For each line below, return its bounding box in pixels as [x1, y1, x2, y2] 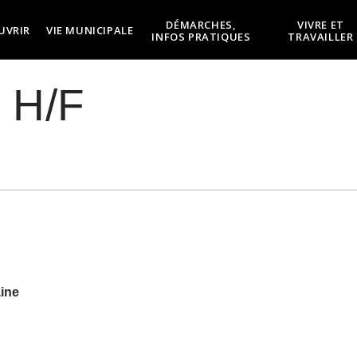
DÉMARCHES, [166, 17, 237, 32]
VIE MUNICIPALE [45, 23, 134, 38]
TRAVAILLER [288, 29, 354, 44]
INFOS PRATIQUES [151, 29, 251, 44]
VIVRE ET [296, 17, 344, 32]
